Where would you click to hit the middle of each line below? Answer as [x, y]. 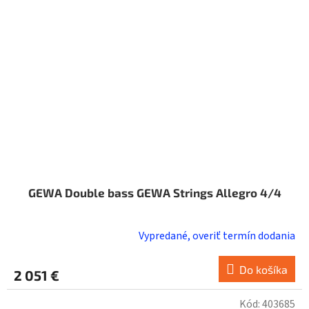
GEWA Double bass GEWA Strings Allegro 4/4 [154, 192]
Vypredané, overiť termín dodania [217, 236]
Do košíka [263, 269]
